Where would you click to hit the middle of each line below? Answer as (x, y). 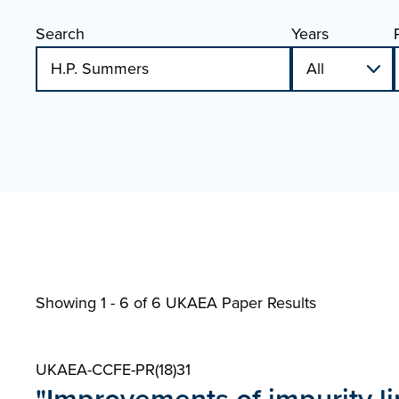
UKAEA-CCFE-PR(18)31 (113, 370)
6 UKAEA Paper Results (234, 303)
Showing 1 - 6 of (94, 303)
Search (60, 34)
